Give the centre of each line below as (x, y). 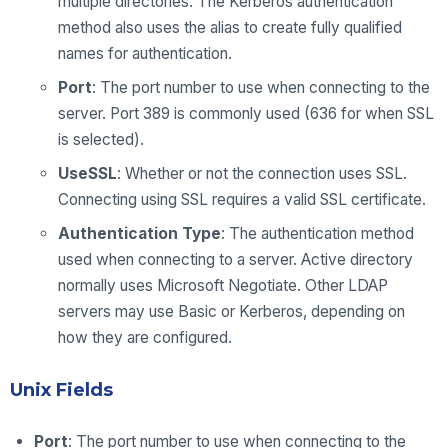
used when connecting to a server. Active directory (235, 260)
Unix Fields (61, 390)
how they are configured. (145, 338)
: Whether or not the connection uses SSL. (262, 174)
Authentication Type (139, 234)
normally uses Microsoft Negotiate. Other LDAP (223, 286)
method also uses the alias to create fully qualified (230, 28)
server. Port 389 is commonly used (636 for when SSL (246, 114)
